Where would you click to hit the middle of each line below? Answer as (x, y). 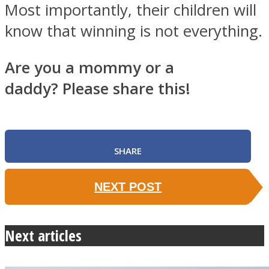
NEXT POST (128, 187)
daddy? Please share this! (100, 88)
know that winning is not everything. (134, 31)
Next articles (43, 236)
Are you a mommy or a (89, 67)
